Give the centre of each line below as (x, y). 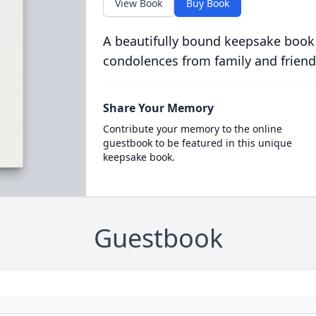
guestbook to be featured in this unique (197, 143)
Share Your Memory (158, 108)
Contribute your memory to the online (192, 129)
